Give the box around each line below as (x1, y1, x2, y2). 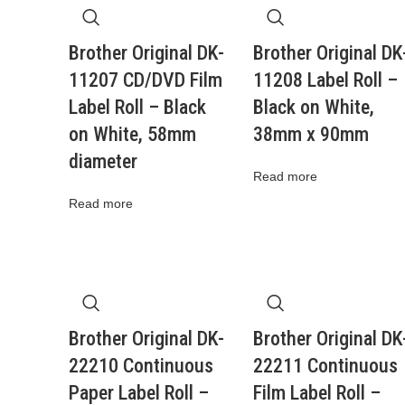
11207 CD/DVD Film (69, 69, 222, 91)
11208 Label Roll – (252, 69, 398, 91)
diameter (69, 150, 137, 173)
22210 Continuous (69, 354, 213, 377)
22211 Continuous (252, 354, 398, 377)
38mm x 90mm (252, 123, 369, 146)
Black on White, (252, 96, 374, 118)
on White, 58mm (69, 123, 196, 146)
